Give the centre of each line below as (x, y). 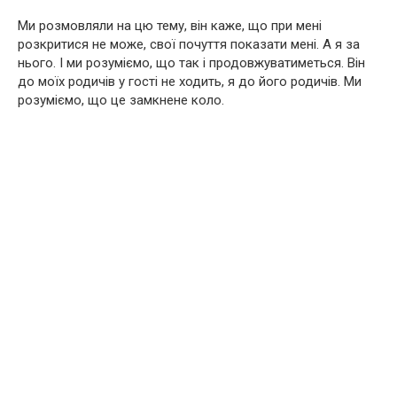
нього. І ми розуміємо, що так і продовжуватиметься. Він (191, 63)
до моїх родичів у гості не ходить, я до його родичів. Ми (190, 82)
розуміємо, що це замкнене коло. (121, 101)
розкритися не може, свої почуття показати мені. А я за (189, 45)
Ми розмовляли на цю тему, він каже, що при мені (170, 26)
